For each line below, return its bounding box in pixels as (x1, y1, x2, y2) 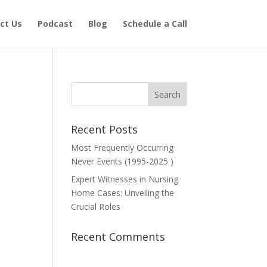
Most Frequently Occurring (71, 142, 174, 153)
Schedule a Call (122, 18, 187, 29)
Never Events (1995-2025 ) (71, 156, 174, 167)
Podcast (37, 18, 73, 29)
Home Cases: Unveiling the (71, 187, 175, 198)
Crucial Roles (71, 201, 121, 212)
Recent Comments (71, 229, 166, 244)
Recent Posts (71, 122, 138, 136)
